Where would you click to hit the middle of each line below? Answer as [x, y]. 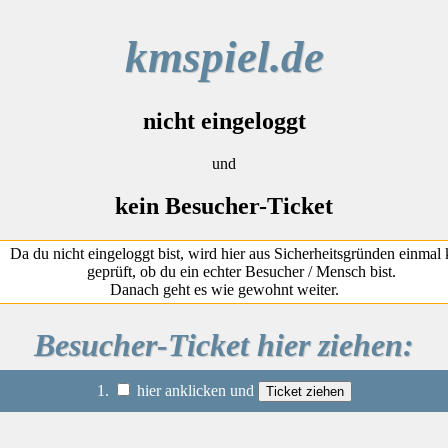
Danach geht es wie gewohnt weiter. [224, 289]
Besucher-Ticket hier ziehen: [224, 344]
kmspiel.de [224, 57]
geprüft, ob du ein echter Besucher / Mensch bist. [241, 271]
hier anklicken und [195, 390]
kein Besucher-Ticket [224, 205]
